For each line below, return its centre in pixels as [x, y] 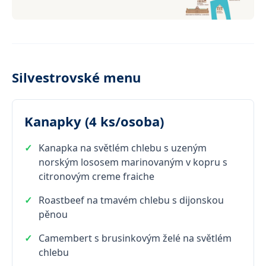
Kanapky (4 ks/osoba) [94, 121]
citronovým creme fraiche [96, 176]
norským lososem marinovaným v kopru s [133, 162]
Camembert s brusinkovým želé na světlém [135, 238]
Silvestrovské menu [76, 77]
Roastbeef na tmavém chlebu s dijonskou [131, 200]
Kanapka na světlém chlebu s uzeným [123, 148]
